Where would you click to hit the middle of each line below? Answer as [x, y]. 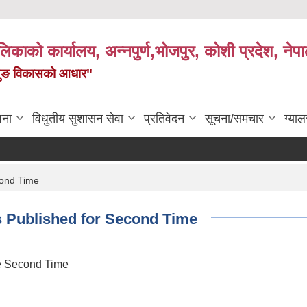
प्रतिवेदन [164, 119]
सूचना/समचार [234, 119]
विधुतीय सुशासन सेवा [78, 119]
